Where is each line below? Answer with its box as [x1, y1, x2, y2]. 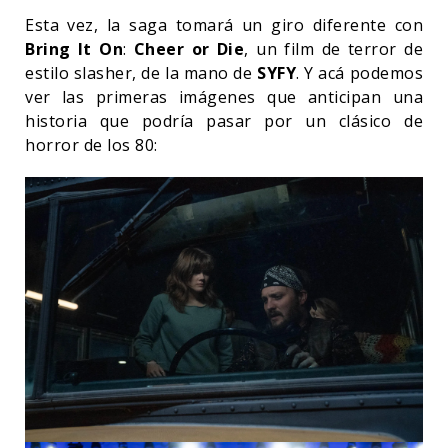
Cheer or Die [133, 37, 245, 60]
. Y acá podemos [296, 61, 423, 84]
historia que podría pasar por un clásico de [25, 109, 423, 132]
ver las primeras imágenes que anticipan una [25, 85, 423, 108]
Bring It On [25, 37, 123, 60]
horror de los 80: [25, 133, 158, 156]
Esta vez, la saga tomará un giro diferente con [25, 13, 423, 36]
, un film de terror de [244, 37, 423, 60]
